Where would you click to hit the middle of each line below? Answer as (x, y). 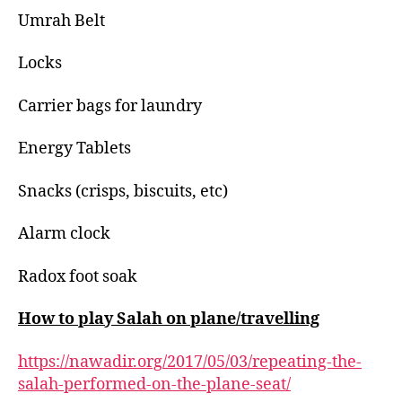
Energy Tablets (74, 149)
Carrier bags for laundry (110, 106)
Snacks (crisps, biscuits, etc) (123, 191)
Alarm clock (64, 234)
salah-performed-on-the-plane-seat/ (154, 384)
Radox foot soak (78, 276)
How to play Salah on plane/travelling (169, 319)
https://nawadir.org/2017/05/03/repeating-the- (190, 362)
